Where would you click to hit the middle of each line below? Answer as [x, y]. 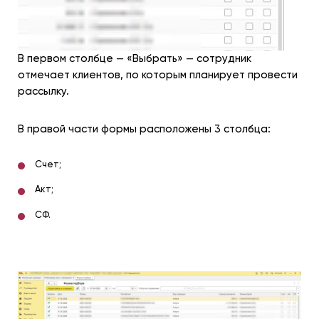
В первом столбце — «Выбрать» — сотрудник [135, 58]
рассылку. [43, 91]
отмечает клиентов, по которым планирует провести [158, 74]
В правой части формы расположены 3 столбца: [144, 129]
